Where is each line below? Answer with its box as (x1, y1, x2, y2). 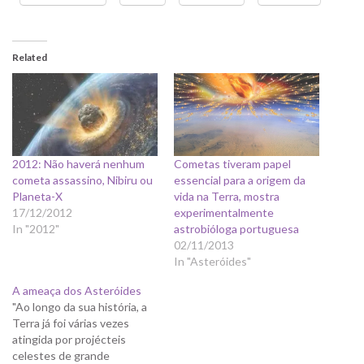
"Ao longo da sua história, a (12, 300, 147, 314)
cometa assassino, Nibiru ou (12, 173, 153, 188)
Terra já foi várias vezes (12, 316, 129, 331)
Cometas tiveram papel (174, 157, 291, 171)
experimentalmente (174, 206, 274, 220)
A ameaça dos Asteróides (12, 284, 141, 298)
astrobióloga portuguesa (174, 222, 299, 236)
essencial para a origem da (174, 173, 305, 188)
